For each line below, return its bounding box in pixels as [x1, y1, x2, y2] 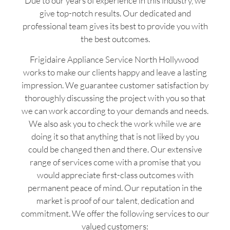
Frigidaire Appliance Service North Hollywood [30, 53, 200, 65]
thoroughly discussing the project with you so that [25, 92, 205, 103]
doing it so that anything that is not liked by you [31, 130, 199, 142]
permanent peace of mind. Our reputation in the [28, 182, 202, 193]
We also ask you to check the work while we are [29, 118, 201, 129]
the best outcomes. [80, 33, 150, 45]
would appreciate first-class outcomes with [36, 169, 194, 180]
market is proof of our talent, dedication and [36, 195, 194, 206]
